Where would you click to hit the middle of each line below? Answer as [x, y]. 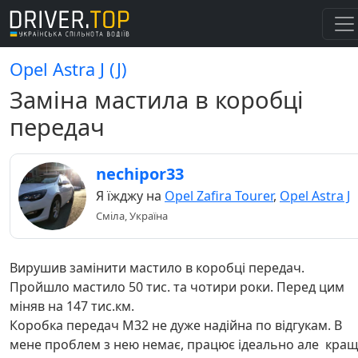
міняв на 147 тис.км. [72, 306]
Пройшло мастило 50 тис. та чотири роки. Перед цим [177, 287]
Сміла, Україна [132, 216]
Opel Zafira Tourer [219, 196]
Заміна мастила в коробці [157, 100]
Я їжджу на [130, 196]
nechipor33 [140, 174]
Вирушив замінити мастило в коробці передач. [157, 268]
